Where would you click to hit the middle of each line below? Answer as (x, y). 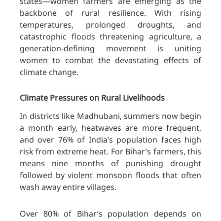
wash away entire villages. (68, 187)
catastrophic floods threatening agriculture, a (110, 37)
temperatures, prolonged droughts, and (110, 25)
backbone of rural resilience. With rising (110, 13)
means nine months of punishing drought (110, 163)
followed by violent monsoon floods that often (110, 175)
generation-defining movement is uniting (110, 48)
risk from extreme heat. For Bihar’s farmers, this (110, 151)
